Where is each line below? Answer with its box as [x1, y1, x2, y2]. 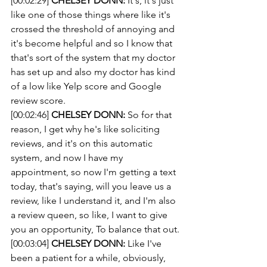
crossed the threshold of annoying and [11, 23, 177, 35]
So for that [125, 109, 174, 120]
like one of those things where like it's [11, 9, 173, 20]
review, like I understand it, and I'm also [11, 195, 178, 206]
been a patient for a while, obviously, [11, 252, 168, 263]
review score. [11, 95, 66, 106]
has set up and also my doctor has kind [11, 66, 178, 77]
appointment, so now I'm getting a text [11, 166, 178, 178]
